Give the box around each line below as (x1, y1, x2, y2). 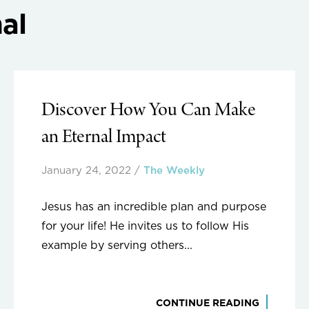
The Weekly (143, 165, 205, 176)
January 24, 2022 (41, 165, 131, 176)
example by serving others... (41, 239, 192, 251)
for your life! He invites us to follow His (41, 220, 249, 232)
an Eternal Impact (41, 127, 166, 148)
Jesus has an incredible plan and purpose (41, 201, 266, 212)
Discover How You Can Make (41, 100, 256, 121)
